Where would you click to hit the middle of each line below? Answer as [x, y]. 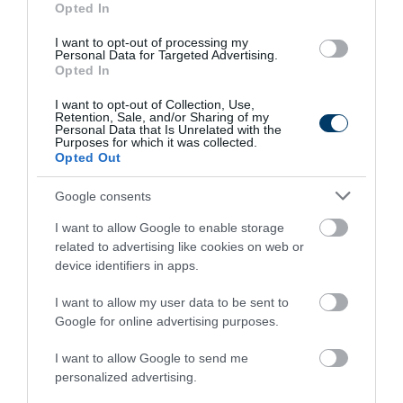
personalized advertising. [126, 377]
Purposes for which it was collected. [156, 142]
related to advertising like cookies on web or [179, 246]
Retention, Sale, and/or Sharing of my [162, 117]
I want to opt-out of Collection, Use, [155, 104]
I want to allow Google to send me [152, 358]
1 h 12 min [88, 83]
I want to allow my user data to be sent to [172, 302]
